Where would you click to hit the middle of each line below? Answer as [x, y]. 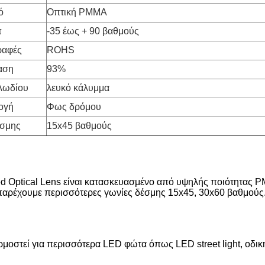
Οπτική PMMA [77, 12]
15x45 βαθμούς [79, 126]
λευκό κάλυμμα [78, 88]
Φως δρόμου [74, 107]
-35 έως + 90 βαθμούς [93, 31]
